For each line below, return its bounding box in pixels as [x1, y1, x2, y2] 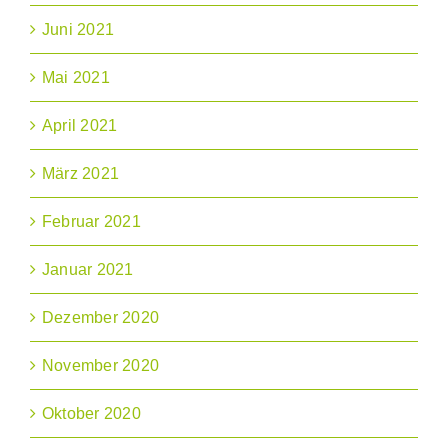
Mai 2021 [42, 69, 110, 87]
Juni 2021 [42, 21, 115, 39]
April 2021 [42, 117, 118, 135]
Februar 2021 [42, 213, 141, 231]
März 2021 [42, 165, 120, 183]
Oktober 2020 [42, 405, 141, 423]
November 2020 [42, 357, 160, 375]
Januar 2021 [42, 261, 134, 279]
